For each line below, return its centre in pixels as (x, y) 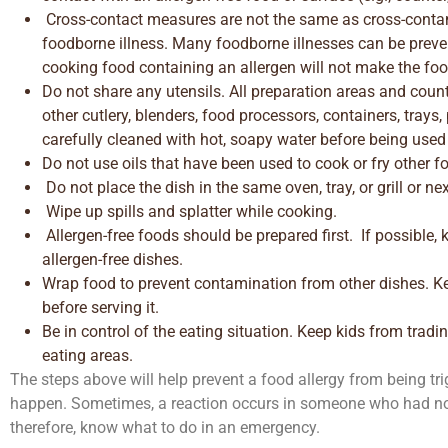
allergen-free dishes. (112, 260)
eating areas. (87, 356)
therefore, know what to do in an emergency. (165, 428)
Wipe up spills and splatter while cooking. (189, 212)
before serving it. (100, 308)
